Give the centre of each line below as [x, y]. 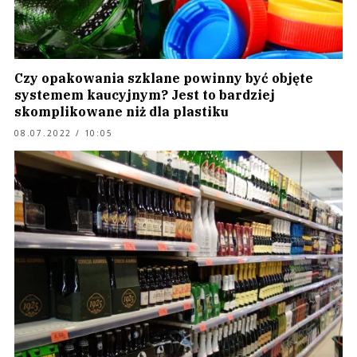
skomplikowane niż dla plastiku [122, 112]
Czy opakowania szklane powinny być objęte [164, 78]
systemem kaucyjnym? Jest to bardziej [145, 95]
